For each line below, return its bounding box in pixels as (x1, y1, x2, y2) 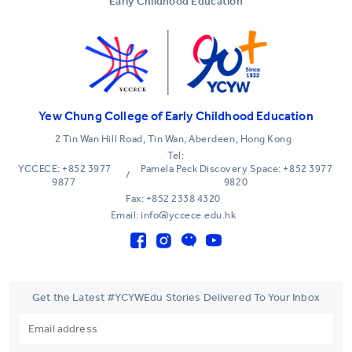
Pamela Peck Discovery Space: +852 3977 (141, 162, 333, 174)
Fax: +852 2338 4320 (126, 192, 221, 204)
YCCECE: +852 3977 (18, 162, 112, 174)
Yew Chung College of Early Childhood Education (38, 108, 313, 123)
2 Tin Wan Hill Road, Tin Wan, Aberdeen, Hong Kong (54, 132, 292, 145)
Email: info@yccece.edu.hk (110, 208, 236, 221)
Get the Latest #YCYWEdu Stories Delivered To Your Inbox (32, 290, 320, 304)
